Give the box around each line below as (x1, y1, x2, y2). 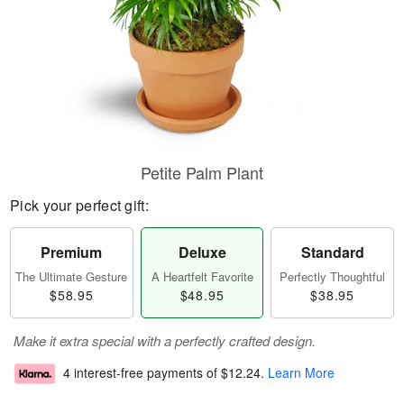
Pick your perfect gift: (10, 195, 149, 216)
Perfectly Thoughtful (280, 268, 386, 285)
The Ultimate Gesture (15, 268, 128, 285)
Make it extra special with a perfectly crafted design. (14, 331, 316, 350)
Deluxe (178, 242, 226, 262)
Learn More (268, 363, 335, 382)
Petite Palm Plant (141, 161, 263, 184)
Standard (300, 242, 364, 262)
